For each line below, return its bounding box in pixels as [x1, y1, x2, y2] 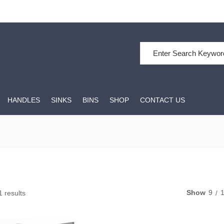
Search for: [139, 43, 174, 51]
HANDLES [7, 96, 40, 104]
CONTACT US [140, 96, 185, 104]
